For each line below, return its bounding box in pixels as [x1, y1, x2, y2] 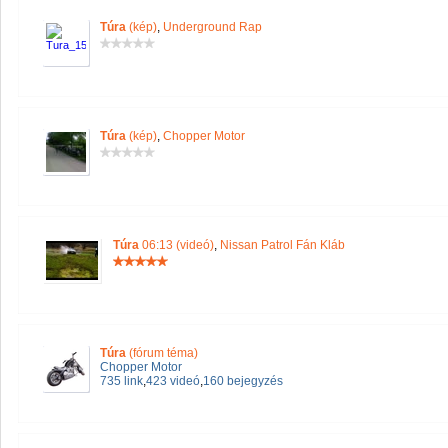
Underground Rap [163, 20, 262, 34]
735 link [100, 374, 143, 388]
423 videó [146, 374, 200, 388]
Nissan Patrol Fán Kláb [220, 238, 345, 252]
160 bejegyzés [203, 374, 283, 388]
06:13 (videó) [139, 238, 214, 252]
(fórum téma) [126, 346, 198, 360]
